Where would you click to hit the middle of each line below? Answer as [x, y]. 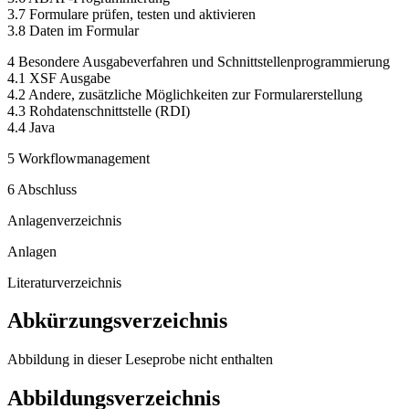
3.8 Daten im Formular [73, 30]
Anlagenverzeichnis [64, 220]
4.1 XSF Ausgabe [59, 78]
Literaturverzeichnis [64, 282]
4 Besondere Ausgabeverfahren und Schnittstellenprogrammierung [199, 61]
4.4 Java [31, 127]
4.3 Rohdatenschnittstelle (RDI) [99, 110]
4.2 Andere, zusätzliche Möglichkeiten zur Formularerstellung [185, 94]
